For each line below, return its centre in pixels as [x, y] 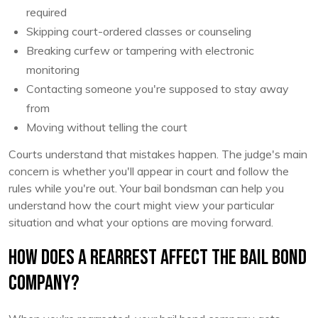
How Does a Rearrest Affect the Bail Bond [158, 257]
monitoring [53, 69]
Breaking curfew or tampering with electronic [140, 50]
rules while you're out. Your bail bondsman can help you [146, 188]
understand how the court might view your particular [141, 205]
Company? [44, 283]
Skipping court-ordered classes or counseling [139, 31]
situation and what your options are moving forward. [141, 222]
